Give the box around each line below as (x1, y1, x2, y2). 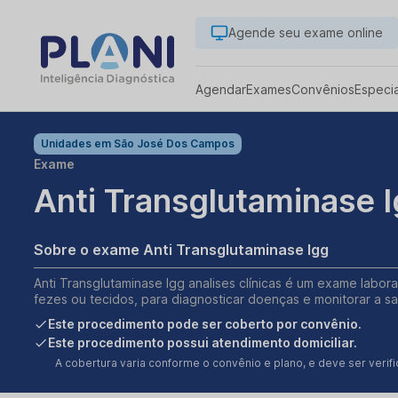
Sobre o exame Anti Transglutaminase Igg (34, 241, 329, 259)
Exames (246, 82, 291, 97)
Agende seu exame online (228, 25, 383, 40)
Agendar (195, 82, 246, 97)
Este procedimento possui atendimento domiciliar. (48, 335, 357, 350)
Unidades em (41, 137, 114, 150)
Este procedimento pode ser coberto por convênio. (48, 316, 362, 331)
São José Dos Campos (114, 137, 235, 150)
